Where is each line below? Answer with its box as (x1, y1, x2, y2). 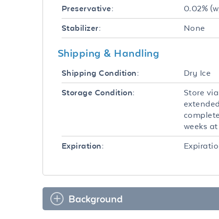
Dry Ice (184, 68, 211, 78)
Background (68, 193, 123, 204)
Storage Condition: (62, 88, 135, 97)
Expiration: (62, 141, 104, 151)
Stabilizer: (62, 23, 101, 33)
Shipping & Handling (58, 47, 160, 59)
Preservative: (62, 4, 114, 13)
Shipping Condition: (62, 68, 139, 78)
